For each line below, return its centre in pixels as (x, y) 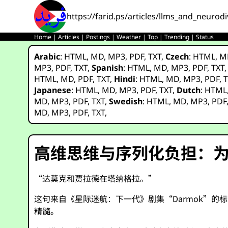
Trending (177, 37)
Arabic (47, 56)
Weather (129, 37)
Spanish (108, 68)
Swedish (126, 101)
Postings (98, 37)
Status (205, 37)
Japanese (53, 90)
